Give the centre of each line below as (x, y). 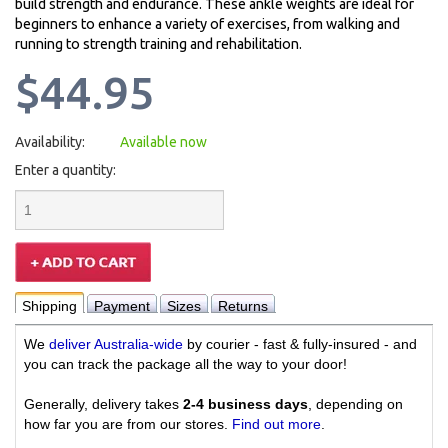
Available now (163, 142)
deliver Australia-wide (116, 344)
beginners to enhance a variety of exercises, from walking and (207, 24)
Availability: (50, 142)
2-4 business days (245, 404)
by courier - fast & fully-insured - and (300, 344)
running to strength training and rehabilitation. (158, 44)
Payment (122, 306)
